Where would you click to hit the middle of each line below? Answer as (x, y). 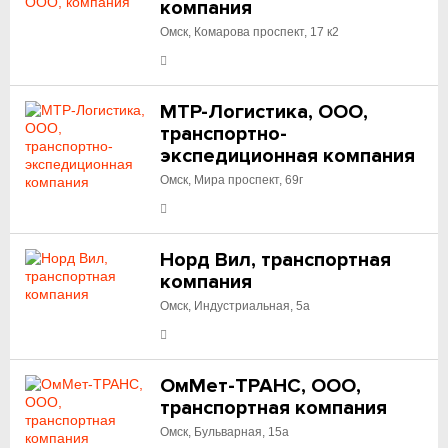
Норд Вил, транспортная (276, 260)
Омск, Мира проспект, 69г (232, 180)
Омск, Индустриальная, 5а (235, 306)
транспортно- (224, 134)
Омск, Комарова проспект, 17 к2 (250, 32)
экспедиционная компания (288, 156)
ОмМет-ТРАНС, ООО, (261, 386)
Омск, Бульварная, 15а (225, 432)
